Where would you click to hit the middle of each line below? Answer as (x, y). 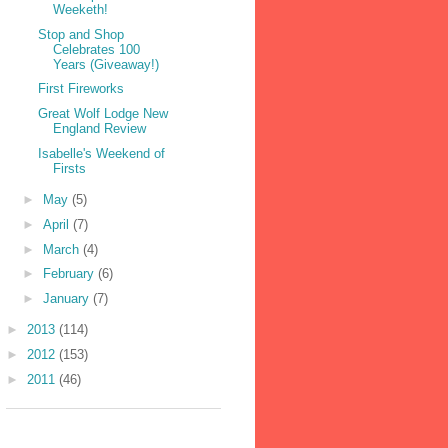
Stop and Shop (81, 34)
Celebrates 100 (97, 49)
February (70, 274)
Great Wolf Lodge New (103, 114)
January (67, 299)
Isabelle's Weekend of (102, 153)
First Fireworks (81, 89)
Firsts (70, 168)
